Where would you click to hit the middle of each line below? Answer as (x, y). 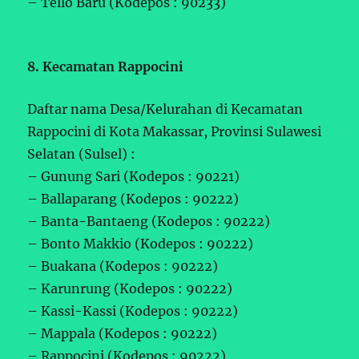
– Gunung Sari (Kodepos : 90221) (134, 176)
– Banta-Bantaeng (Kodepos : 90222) (149, 221)
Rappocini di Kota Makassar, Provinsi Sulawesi (175, 131)
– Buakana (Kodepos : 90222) (123, 266)
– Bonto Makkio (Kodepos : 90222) (141, 243)
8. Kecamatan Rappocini (106, 66)
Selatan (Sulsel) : (82, 153)
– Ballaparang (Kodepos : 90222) (133, 198)
